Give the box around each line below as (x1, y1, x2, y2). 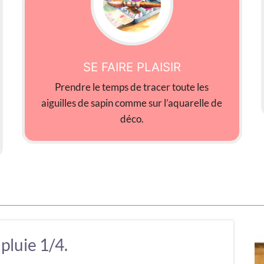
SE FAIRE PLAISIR (82, 60, 181, 75)
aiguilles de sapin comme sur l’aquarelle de (41, 97, 223, 110)
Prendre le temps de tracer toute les (55, 81, 209, 94)
